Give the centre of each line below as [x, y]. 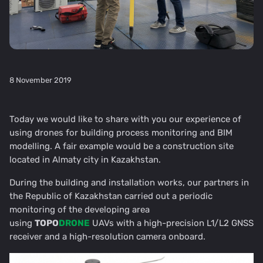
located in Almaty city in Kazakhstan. [85, 159]
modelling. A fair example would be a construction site [122, 146]
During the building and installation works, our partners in [129, 182]
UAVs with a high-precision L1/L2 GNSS [172, 223]
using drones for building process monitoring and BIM [121, 132]
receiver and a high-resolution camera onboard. [107, 236]
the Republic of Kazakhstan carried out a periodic [111, 196]
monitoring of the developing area [80, 209]
